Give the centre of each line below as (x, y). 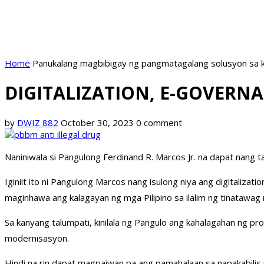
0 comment (159, 123)
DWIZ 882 (38, 123)
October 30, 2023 (97, 123)
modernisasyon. (37, 238)
